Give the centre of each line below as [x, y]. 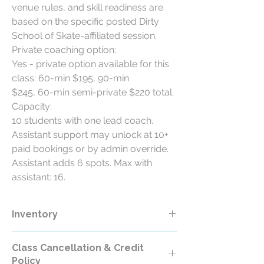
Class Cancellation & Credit [78, 247]
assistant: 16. [39, 177]
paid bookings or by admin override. [90, 148]
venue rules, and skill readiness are [88, 7]
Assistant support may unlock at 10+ [90, 134]
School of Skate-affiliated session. [84, 35]
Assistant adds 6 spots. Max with [82, 163]
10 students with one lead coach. [82, 120]
